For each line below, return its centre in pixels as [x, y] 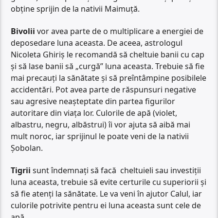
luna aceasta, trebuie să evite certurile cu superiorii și [109, 182]
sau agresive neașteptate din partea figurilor [93, 101]
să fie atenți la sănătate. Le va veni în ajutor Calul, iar [107, 194]
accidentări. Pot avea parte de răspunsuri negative [104, 89]
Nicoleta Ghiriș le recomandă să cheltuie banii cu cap [108, 54]
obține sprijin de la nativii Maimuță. [75, 9]
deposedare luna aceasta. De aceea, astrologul [97, 43]
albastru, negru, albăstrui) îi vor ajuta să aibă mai [101, 124]
